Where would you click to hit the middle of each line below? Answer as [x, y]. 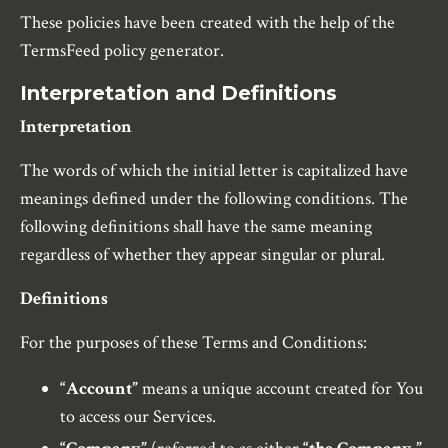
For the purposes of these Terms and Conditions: [193, 343]
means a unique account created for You [280, 389]
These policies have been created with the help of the [207, 23]
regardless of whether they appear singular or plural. [202, 255]
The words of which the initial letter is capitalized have [214, 171]
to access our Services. [138, 417]
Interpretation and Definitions [178, 93]
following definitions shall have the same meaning [196, 227]
